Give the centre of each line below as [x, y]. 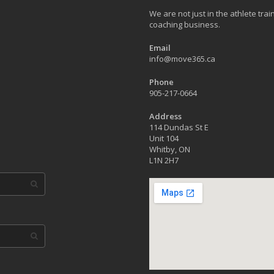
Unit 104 [164, 138]
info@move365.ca [182, 59]
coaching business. [185, 24]
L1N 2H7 [164, 160]
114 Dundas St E [179, 127]
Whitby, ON [170, 149]
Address [165, 116]
